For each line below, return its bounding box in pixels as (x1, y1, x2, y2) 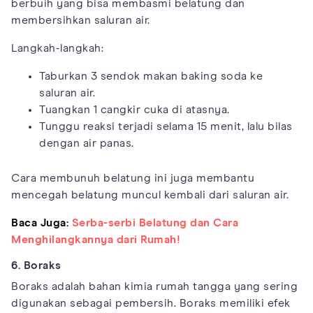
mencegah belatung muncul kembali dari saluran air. (11, 189, 289, 201)
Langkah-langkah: (11, 42, 103, 54)
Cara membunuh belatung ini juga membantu (11, 172, 254, 184)
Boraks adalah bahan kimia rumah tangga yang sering (11, 280, 298, 292)
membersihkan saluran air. (11, 14, 150, 26)
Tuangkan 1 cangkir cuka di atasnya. (39, 103, 230, 115)
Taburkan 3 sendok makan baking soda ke (39, 70, 263, 82)
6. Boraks (11, 259, 61, 271)
